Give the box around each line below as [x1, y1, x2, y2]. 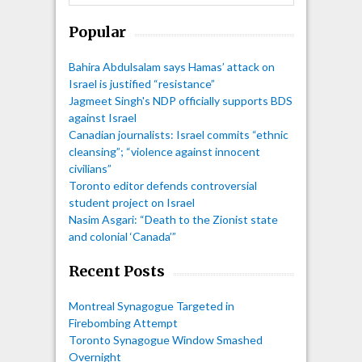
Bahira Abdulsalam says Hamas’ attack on [68, 59, 275, 74]
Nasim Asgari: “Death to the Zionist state [68, 212, 278, 226]
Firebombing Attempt [68, 315, 178, 330]
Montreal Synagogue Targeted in [68, 298, 234, 313]
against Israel [68, 110, 137, 124]
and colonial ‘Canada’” [68, 229, 176, 243]
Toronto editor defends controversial [68, 178, 257, 192]
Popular [68, 22, 126, 41]
